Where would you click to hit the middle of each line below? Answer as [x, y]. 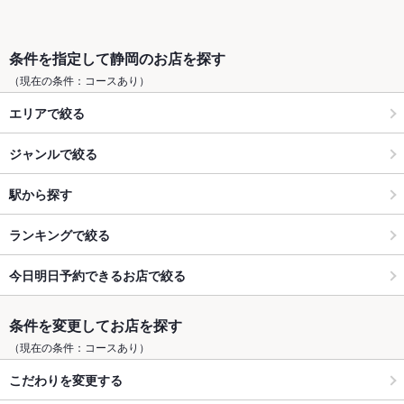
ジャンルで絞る [53, 153]
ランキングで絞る [60, 234]
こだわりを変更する [66, 379]
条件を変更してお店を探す [96, 326]
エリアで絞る [47, 112]
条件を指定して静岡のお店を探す [117, 59]
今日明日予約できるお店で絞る [97, 275]
